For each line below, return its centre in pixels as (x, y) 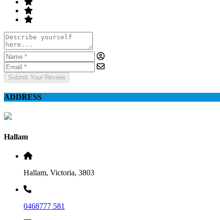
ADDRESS (23, 97)
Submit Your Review (37, 77)
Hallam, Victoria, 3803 (59, 172)
